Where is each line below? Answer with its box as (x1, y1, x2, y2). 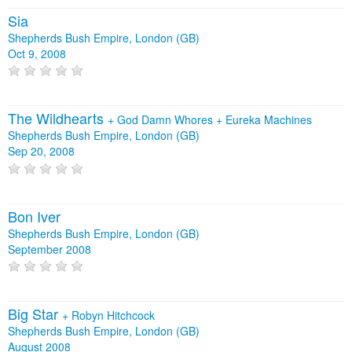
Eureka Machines (225, 112, 312, 128)
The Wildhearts (8, 108, 108, 129)
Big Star (8, 302, 62, 324)
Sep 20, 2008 (8, 143, 75, 159)
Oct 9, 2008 (8, 45, 66, 61)
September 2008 (8, 240, 91, 257)
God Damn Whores (117, 112, 216, 128)
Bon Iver (8, 205, 60, 226)
